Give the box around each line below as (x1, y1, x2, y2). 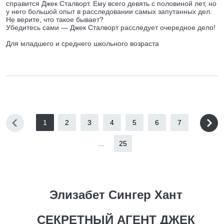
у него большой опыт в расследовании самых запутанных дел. (6, 7, 212, 15)
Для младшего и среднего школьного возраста (6, 39, 159, 47)
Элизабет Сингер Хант (49, 188, 182, 201)
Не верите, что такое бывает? (6, 15, 103, 23)
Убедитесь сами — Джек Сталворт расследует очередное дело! (6, 23, 215, 31)
